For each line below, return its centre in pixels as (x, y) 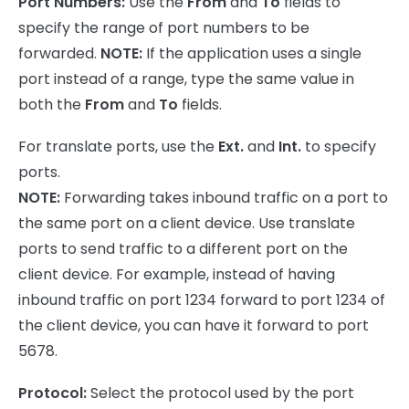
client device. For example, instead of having (177, 275)
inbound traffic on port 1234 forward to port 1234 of (202, 300)
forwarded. (59, 54)
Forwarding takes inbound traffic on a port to (226, 198)
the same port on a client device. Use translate (187, 224)
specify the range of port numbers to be (164, 28)
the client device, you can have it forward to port (194, 326)
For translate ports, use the (118, 147)
